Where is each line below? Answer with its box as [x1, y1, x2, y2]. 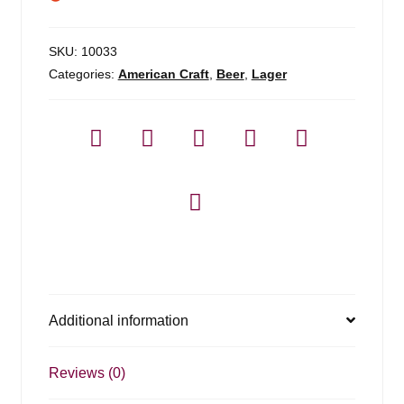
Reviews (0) [48, 364, 125, 381]
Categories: [48, 66, 118, 81]
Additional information [48, 312, 188, 328]
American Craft [117, 66, 209, 81]
